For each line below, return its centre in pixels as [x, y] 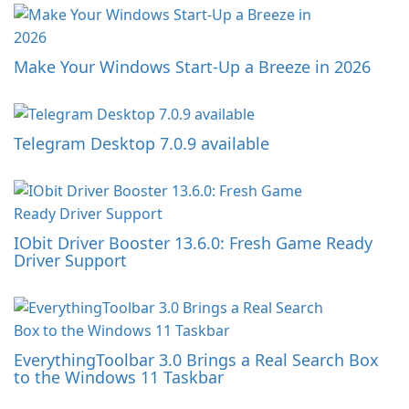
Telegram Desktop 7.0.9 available [142, 144]
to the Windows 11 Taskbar [119, 378]
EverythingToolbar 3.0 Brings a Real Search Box [196, 360]
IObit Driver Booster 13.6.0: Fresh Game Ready [193, 243]
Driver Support [70, 261]
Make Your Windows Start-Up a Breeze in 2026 [192, 67]
